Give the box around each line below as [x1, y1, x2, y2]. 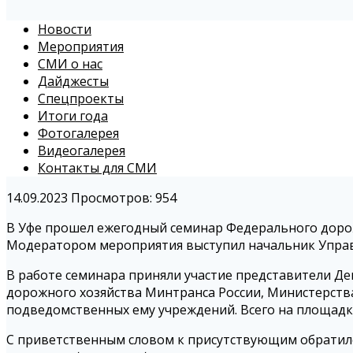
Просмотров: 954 [71, 189, 176, 207]
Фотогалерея [38, 124, 119, 143]
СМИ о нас [38, 55, 102, 73]
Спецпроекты [38, 90, 124, 108]
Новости [38, 20, 91, 39]
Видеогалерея [38, 142, 125, 160]
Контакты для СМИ [38, 159, 157, 177]
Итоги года [38, 107, 108, 125]
